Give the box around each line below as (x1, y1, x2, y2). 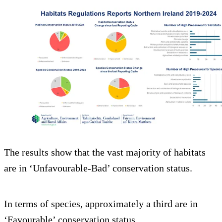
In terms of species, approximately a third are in (4, 198, 198, 209)
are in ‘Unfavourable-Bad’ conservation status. (4, 162, 192, 173)
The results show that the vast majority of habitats (4, 146, 206, 158)
